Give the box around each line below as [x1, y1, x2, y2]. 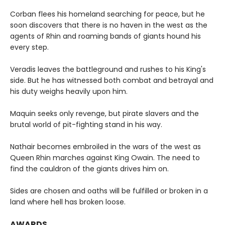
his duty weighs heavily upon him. [10, 86, 128, 96]
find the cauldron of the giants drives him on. [10, 163, 169, 174]
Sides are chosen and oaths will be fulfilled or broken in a [10, 185, 208, 196]
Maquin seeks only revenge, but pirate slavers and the [10, 108, 199, 119]
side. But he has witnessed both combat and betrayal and [10, 75, 213, 85]
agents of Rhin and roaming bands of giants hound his [10, 31, 201, 41]
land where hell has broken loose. [10, 196, 126, 207]
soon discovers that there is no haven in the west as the [10, 20, 207, 30]
